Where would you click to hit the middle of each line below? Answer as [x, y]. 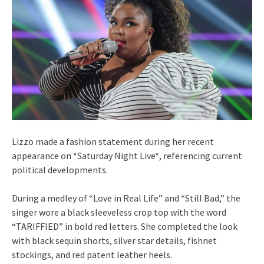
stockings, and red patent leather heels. [92, 254]
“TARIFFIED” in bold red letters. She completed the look [125, 226]
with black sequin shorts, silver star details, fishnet [114, 240]
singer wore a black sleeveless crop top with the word [119, 212]
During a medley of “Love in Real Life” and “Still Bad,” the [126, 198]
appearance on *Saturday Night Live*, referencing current [127, 155]
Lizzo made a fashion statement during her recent [113, 141]
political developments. [60, 169]
